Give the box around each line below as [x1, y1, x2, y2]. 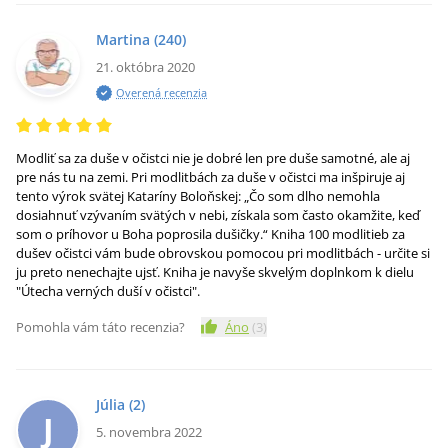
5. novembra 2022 [96, 423, 202, 441]
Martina [96, 30, 150, 49]
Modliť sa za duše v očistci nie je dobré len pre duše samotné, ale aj [16, 149, 410, 167]
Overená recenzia [116, 85, 207, 100]
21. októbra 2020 [96, 58, 195, 76]
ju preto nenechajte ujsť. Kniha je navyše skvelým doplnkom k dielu [16, 263, 414, 281]
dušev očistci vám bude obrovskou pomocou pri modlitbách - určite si [16, 244, 430, 262]
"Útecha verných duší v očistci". [16, 282, 200, 300]
